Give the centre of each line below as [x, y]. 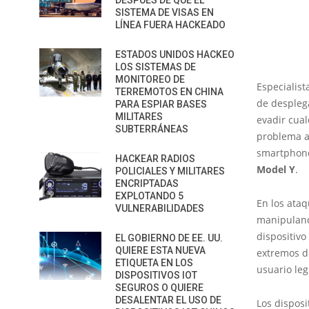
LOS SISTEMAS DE [156, 67]
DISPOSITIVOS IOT [156, 275]
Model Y [276, 169]
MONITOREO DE [150, 79]
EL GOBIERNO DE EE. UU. [169, 238]
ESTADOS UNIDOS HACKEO [175, 54]
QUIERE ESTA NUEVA [160, 250]
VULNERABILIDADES [160, 208]
